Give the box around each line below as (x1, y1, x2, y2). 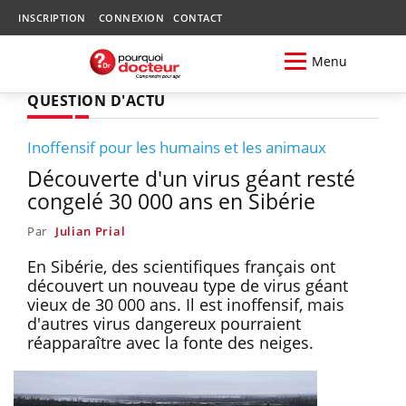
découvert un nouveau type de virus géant (27, 274, 348, 296)
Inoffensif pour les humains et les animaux (27, 136, 326, 158)
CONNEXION (98, 11, 164, 24)
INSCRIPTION (18, 11, 86, 24)
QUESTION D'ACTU (27, 90, 166, 111)
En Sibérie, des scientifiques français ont (27, 255, 335, 277)
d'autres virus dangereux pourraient (27, 312, 301, 334)
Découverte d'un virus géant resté (27, 163, 355, 193)
